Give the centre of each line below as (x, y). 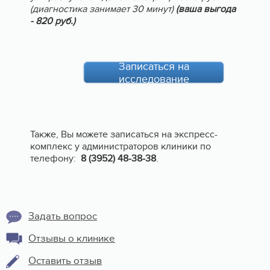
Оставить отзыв (65, 261)
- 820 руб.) (53, 21)
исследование (154, 79)
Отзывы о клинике (72, 238)
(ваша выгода (206, 9)
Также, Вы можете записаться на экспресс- (124, 134)
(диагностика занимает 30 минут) (103, 9)
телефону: (55, 158)
